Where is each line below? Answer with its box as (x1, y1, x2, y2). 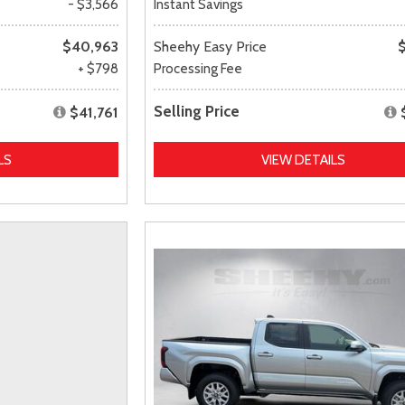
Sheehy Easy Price (154, 37, 268, 55)
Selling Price (154, 101, 240, 120)
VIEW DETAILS (260, 151, 345, 168)
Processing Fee (154, 60, 243, 77)
